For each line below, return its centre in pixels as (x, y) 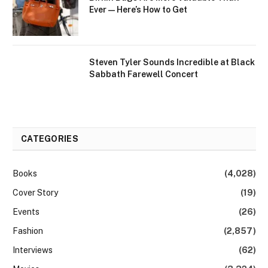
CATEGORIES (50, 138)
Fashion (28, 231)
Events (26, 211)
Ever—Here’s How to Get (138, 9)
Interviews (33, 250)
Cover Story (35, 192)
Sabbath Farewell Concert (144, 74)
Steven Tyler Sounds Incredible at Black (172, 62)
